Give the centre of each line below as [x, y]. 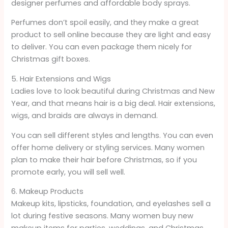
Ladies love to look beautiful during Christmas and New [113, 91]
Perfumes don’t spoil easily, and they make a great [105, 23]
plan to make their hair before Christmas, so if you [104, 160]
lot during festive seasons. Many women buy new [103, 216]
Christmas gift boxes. [51, 59]
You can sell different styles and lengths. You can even [112, 135]
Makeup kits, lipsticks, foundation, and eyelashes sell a [111, 204]
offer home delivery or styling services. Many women [108, 147]
